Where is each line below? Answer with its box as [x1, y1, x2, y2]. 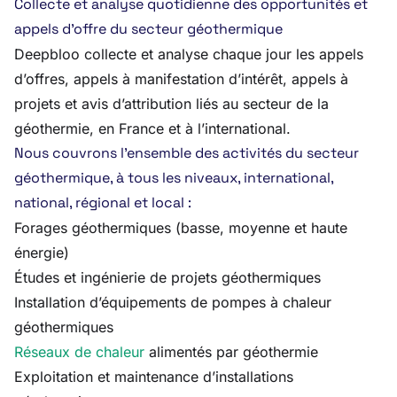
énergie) [14, 244, 69, 261]
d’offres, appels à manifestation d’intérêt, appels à [14, 70, 348, 88]
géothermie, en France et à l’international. [14, 120, 291, 137]
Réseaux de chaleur [14, 343, 144, 361]
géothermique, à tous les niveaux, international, [14, 168, 333, 187]
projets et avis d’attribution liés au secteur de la [14, 95, 329, 113]
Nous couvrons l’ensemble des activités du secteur [14, 144, 359, 162]
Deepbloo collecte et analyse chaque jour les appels [14, 45, 363, 63]
